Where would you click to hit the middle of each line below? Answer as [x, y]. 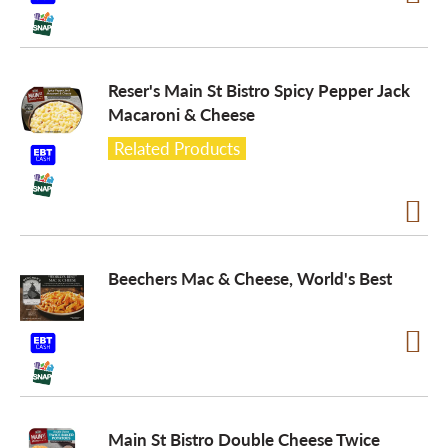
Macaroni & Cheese [181, 114]
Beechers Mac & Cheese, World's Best [250, 278]
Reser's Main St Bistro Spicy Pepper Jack [259, 90]
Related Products [177, 148]
